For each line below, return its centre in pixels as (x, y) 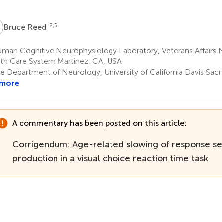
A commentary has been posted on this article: (99, 123)
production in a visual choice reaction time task (110, 158)
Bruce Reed (26, 27)
